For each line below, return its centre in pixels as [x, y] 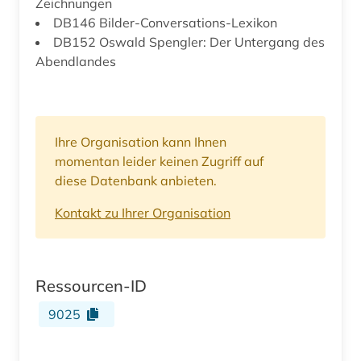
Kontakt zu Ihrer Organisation [143, 212]
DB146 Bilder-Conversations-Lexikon [165, 22]
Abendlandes [76, 61]
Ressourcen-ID [91, 285]
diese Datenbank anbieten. [136, 180]
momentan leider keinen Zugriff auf [159, 161]
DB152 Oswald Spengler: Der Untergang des [189, 41]
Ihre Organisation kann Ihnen [141, 141]
